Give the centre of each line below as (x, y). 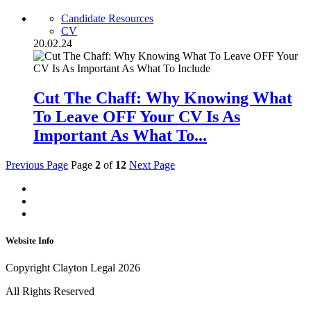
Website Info (30, 241)
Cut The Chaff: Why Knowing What (163, 98)
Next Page (152, 165)
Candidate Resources (107, 19)
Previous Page (37, 165)
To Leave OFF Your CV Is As (137, 117)
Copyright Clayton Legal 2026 (73, 268)
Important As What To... (120, 136)
